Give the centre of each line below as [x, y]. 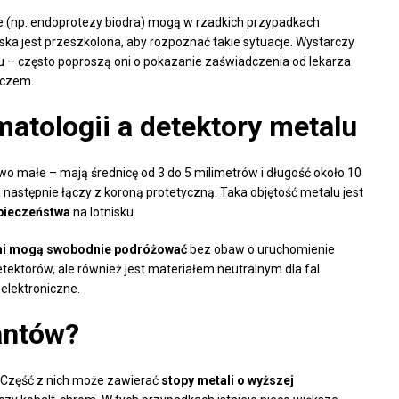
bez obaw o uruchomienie [261, 249]
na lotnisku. [103, 212]
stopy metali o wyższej [228, 380]
